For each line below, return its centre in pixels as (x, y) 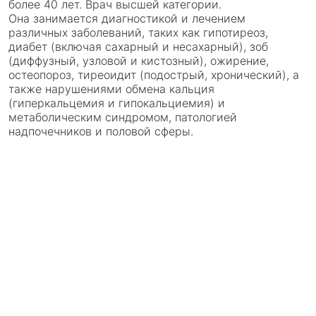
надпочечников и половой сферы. (101, 131)
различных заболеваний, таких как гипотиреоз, (138, 32)
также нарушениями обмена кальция (111, 89)
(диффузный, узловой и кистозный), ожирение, (139, 61)
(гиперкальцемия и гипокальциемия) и (117, 103)
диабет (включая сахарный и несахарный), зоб (138, 47)
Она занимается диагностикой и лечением (127, 18)
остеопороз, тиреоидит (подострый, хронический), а (154, 75)
